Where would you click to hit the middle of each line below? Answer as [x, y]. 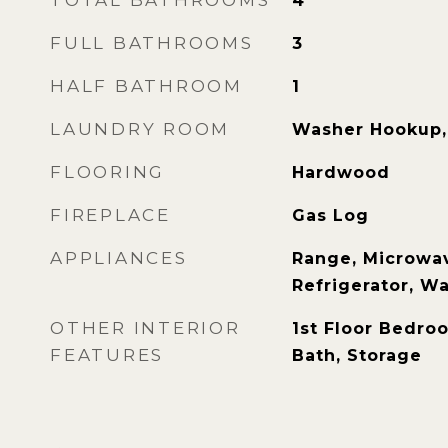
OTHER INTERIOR [145, 328]
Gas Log [330, 215]
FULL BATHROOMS [152, 43]
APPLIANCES [119, 258]
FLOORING [107, 172]
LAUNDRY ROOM [140, 129]
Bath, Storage [356, 355]
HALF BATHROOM [146, 86]
